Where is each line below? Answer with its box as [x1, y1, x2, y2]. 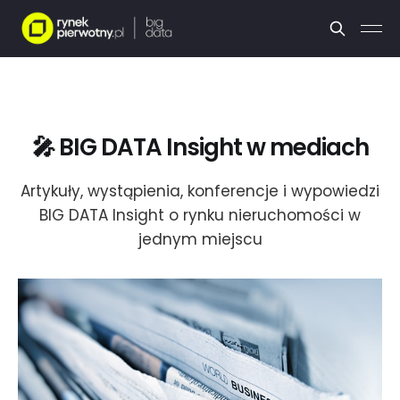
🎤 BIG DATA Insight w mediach [31, 130, 369, 163]
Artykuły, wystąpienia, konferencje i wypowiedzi [21, 179, 379, 202]
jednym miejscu [137, 228, 262, 250]
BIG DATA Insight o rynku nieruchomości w [39, 204, 361, 226]
